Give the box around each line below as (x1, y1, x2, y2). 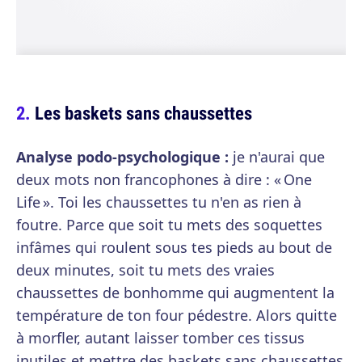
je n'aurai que (229, 147, 325, 166)
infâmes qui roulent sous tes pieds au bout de (16, 238, 332, 257)
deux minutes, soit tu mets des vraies (16, 260, 275, 280)
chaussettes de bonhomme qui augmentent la (16, 283, 335, 302)
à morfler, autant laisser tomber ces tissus (16, 328, 305, 347)
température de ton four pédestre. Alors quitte (16, 305, 337, 325)
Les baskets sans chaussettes (35, 100, 252, 125)
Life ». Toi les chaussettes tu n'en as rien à (16, 192, 301, 212)
